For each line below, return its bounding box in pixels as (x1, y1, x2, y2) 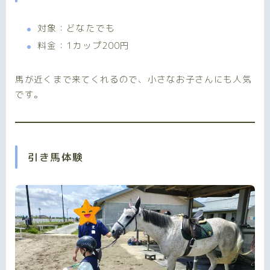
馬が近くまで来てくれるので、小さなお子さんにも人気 (15, 73, 252, 86)
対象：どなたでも (37, 22, 116, 35)
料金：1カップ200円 (37, 39, 130, 52)
